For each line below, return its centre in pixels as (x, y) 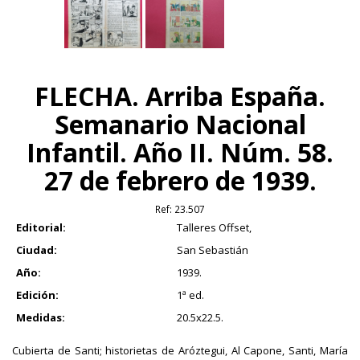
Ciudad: (37, 250)
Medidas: (41, 317)
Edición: (37, 295)
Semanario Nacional (180, 124)
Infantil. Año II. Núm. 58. (180, 152)
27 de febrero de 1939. (180, 180)
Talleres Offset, (214, 227)
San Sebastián (213, 250)
